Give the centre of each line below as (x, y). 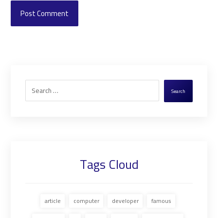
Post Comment (45, 13)
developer (125, 200)
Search (178, 91)
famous (161, 200)
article (53, 200)
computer (86, 200)
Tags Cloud (109, 164)
